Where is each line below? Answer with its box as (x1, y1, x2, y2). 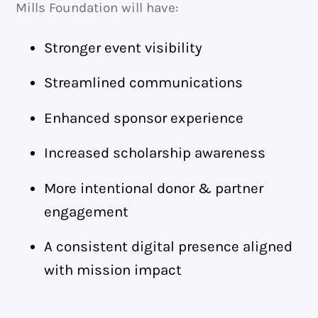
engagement (44, 202, 129, 220)
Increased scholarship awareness (44, 144, 266, 162)
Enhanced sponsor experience (44, 109, 244, 126)
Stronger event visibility (44, 38, 203, 56)
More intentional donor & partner (44, 179, 264, 197)
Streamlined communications (44, 74, 243, 92)
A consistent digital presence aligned (44, 238, 293, 256)
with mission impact (44, 261, 182, 279)
